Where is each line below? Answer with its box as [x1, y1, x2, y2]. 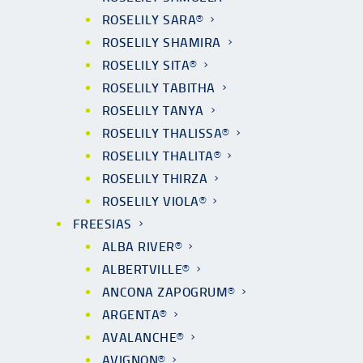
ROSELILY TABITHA [102, 80, 216, 96]
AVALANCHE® [102, 330, 184, 345]
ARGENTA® [102, 307, 167, 322]
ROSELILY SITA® [102, 58, 197, 73]
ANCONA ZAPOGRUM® [102, 284, 235, 300]
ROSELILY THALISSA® [102, 126, 229, 141]
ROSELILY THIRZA [102, 171, 208, 186]
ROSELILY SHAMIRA [102, 35, 221, 50]
